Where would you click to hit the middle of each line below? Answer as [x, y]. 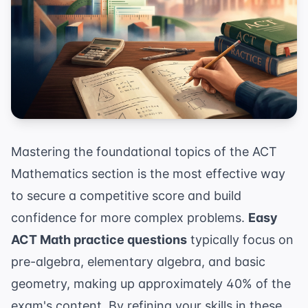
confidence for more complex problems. [130, 218]
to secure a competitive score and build [126, 196]
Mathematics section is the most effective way [148, 174]
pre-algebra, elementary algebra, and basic [138, 262]
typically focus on [240, 240]
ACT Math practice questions [99, 240]
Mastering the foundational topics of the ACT [144, 152]
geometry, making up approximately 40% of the [151, 284]
